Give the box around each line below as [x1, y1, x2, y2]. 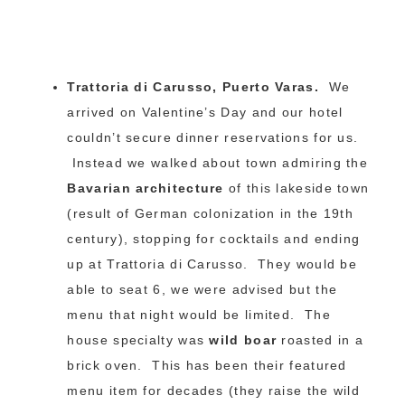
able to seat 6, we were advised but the [67, 281, 338, 297]
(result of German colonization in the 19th [67, 205, 354, 221]
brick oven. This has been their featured [67, 357, 347, 372]
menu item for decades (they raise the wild [67, 382, 361, 398]
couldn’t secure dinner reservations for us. [67, 129, 359, 145]
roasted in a [277, 332, 364, 347]
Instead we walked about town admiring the [67, 155, 369, 170]
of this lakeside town [223, 180, 370, 195]
